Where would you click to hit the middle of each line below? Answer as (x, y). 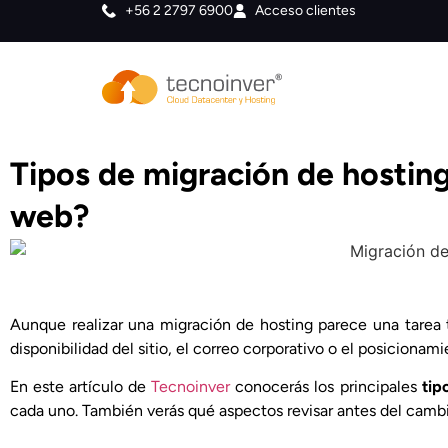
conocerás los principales (326, 387)
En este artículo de (81, 387)
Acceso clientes (305, 10)
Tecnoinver (191, 387)
